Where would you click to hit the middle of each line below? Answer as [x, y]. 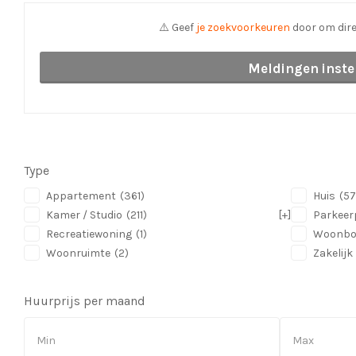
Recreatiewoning [89, 234]
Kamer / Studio [84, 215]
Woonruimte [78, 253]
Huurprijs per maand [85, 301]
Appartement [81, 196]
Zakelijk [333, 253]
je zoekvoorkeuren [244, 27]
